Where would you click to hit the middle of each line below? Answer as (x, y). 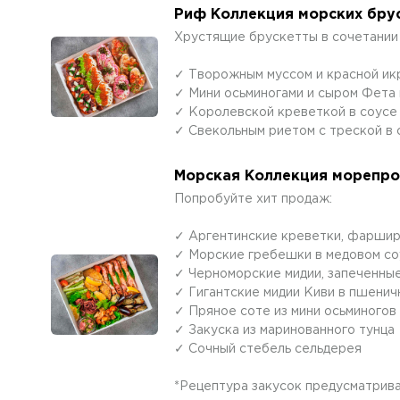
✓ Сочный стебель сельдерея (268, 349)
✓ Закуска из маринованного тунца (284, 330)
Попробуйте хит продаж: (253, 199)
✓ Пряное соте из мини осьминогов (285, 312)
